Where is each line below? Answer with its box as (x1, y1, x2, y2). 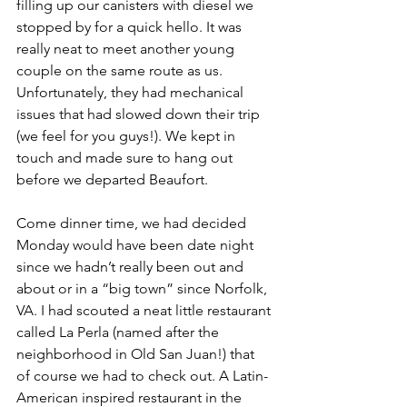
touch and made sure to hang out (16, 149, 236, 166)
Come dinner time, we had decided (16, 214, 250, 232)
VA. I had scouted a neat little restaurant (16, 302, 274, 319)
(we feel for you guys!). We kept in (16, 127, 239, 144)
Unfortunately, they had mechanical (16, 84, 247, 101)
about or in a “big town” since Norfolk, (16, 280, 271, 297)
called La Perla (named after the (16, 323, 223, 341)
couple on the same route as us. (16, 62, 226, 79)
